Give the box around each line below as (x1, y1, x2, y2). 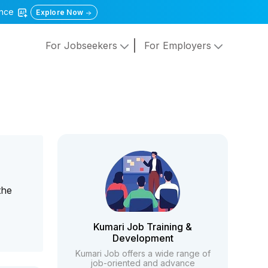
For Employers (144, 39, 214, 52)
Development (112, 232, 173, 244)
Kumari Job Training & (93, 221, 193, 233)
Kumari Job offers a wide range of (75, 248, 211, 258)
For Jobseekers (45, 39, 120, 52)
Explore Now (36, 8, 86, 17)
